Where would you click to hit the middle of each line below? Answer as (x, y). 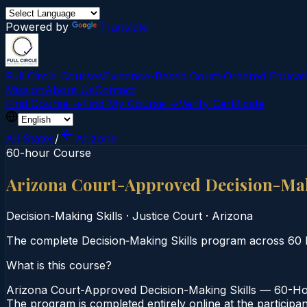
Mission (25, 90)
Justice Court (167, 216)
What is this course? (59, 265)
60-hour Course (49, 153)
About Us (70, 90)
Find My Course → (131, 103)
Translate (124, 27)
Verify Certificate (222, 103)
